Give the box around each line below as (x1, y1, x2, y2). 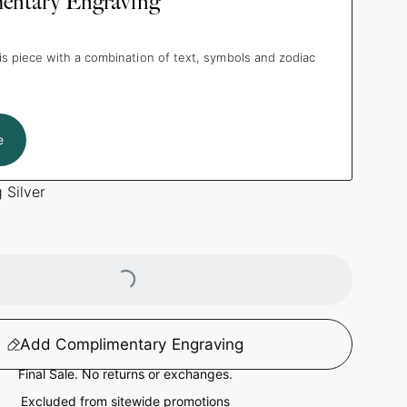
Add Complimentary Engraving (20, 334, 244, 353)
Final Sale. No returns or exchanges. (18, 365, 233, 382)
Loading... (55, 246, 130, 288)
